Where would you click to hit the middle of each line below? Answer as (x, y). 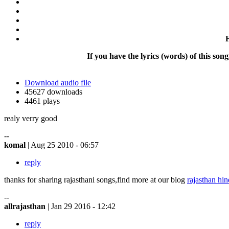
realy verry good (31, 118)
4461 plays (42, 101)
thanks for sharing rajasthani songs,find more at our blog (96, 179)
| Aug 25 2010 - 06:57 (63, 145)
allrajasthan (26, 206)
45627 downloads (53, 91)
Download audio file (58, 82)
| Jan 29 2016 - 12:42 (82, 206)
